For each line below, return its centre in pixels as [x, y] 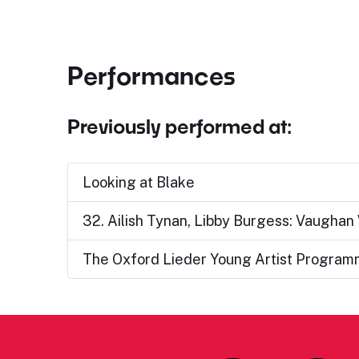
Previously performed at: [179, 126]
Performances [151, 75]
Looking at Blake [138, 182]
